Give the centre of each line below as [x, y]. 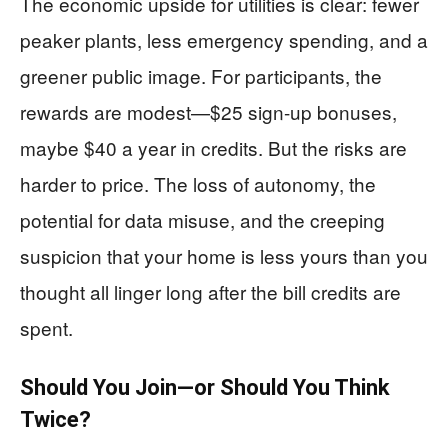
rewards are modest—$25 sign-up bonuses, [208, 111]
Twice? [55, 419]
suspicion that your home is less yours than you [224, 255]
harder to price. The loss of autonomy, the [198, 183]
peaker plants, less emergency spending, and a [224, 39]
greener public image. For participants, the [201, 75]
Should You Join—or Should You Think [205, 387]
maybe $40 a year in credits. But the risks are [213, 147]
